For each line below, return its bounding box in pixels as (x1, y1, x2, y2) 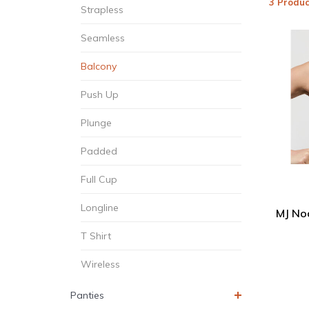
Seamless (81, 32, 125, 45)
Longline (81, 201, 119, 215)
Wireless (81, 258, 120, 271)
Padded (81, 145, 117, 158)
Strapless (81, 3, 123, 17)
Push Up (81, 88, 119, 101)
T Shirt (81, 230, 111, 243)
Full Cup (81, 173, 117, 186)
